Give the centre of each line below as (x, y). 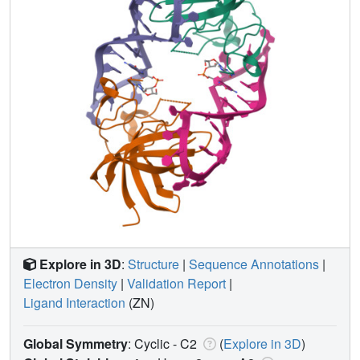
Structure (153, 264)
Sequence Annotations (254, 264)
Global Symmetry (76, 343)
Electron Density (70, 283)
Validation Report (176, 283)
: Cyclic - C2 (164, 343)
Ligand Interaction (74, 302)
